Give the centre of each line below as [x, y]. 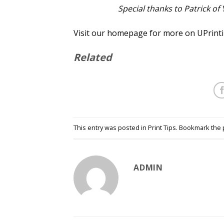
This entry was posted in [111, 128]
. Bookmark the [199, 128]
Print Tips [162, 128]
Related [93, 57]
